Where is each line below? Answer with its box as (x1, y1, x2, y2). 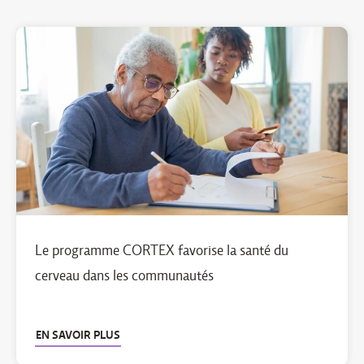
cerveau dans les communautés (35, 266, 214, 284)
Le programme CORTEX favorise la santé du (35, 241, 288, 259)
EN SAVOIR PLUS (36, 328, 120, 341)
